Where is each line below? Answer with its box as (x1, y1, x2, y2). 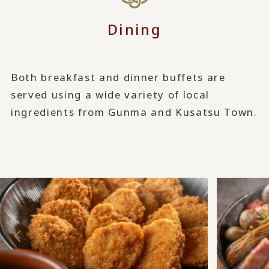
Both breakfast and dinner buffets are (10, 70, 226, 84)
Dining (107, 19, 162, 39)
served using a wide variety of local (10, 87, 210, 101)
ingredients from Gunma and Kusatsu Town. (10, 104, 258, 119)
